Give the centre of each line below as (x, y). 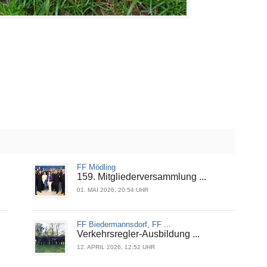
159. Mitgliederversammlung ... (142, 177)
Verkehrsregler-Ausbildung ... (138, 234)
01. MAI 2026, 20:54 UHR (113, 190)
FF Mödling (96, 167)
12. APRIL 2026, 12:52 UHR (116, 247)
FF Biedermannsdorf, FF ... (124, 225)
